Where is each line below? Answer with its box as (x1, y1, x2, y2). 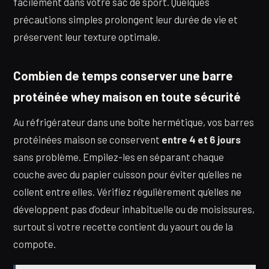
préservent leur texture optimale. (13, 31, 160, 43)
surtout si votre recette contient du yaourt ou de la (13, 220, 233, 233)
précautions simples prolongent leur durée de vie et (13, 13, 238, 26)
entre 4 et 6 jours (162, 133, 241, 146)
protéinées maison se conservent (13, 133, 162, 146)
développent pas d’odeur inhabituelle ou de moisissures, (13, 203, 255, 216)
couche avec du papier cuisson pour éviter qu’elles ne (13, 168, 242, 181)
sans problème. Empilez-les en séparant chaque (13, 151, 224, 163)
